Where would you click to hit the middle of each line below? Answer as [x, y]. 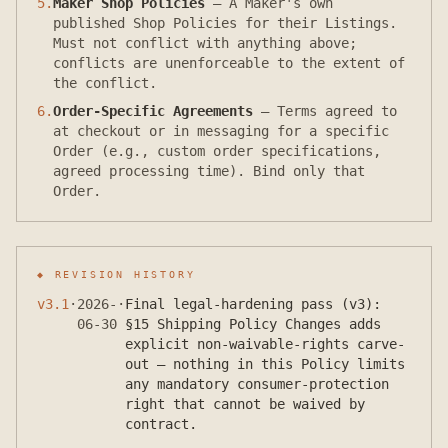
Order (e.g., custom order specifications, [217, 151]
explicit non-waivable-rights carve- [265, 344]
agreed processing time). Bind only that [209, 171]
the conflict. [105, 83]
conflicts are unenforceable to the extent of [229, 63]
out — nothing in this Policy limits [265, 364]
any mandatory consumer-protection [257, 384]
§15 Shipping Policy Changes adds [253, 324]
